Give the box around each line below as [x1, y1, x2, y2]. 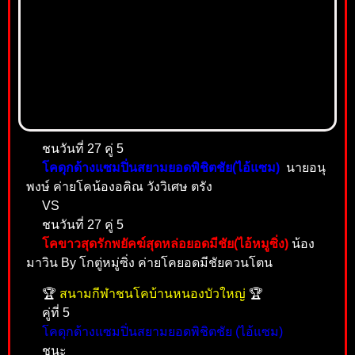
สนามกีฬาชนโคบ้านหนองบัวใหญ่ [59, 286, 246, 300]
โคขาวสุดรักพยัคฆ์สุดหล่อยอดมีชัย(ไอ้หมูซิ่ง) [42, 237, 288, 251]
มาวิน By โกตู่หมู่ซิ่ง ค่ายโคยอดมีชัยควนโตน [26, 256, 273, 270]
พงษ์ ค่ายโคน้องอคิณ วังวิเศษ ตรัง [26, 180, 212, 194]
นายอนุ [280, 161, 326, 175]
